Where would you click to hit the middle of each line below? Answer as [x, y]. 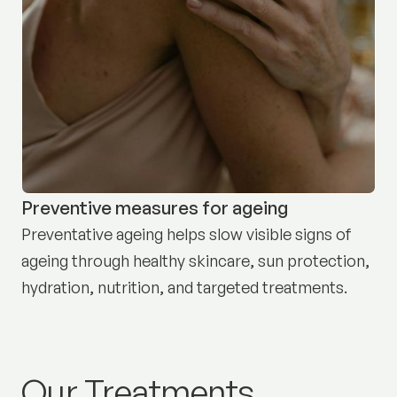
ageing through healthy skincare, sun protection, [195, 261]
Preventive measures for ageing [154, 208]
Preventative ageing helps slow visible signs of [186, 234]
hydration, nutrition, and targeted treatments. [184, 288]
